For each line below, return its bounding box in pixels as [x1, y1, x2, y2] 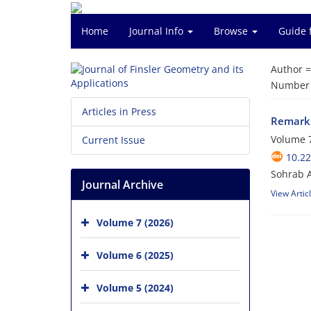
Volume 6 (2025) [96, 248, 174, 262]
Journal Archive [82, 177, 163, 192]
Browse [214, 24, 251, 37]
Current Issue [82, 133, 145, 146]
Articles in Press [82, 105, 156, 118]
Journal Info [129, 24, 186, 37]
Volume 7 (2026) [96, 215, 174, 229]
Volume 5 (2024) [96, 280, 174, 294]
